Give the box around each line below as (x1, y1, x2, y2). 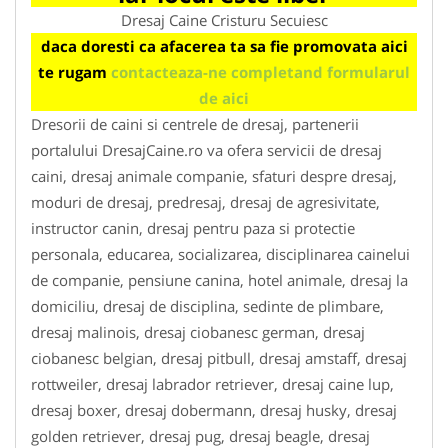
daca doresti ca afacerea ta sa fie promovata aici (40, 35, 408, 56)
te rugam (38, 61, 111, 82)
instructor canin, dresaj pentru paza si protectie (31, 217, 355, 238)
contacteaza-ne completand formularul (111, 61, 410, 82)
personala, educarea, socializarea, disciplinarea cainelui (31, 243, 410, 264)
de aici (199, 87, 249, 108)
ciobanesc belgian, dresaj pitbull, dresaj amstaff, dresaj (31, 347, 407, 368)
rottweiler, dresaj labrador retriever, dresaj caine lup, (31, 373, 394, 394)
